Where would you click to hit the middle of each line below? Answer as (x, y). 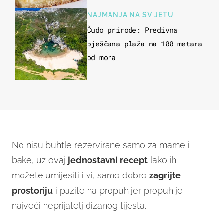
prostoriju (32, 191)
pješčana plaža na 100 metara (145, 44)
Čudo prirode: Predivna (132, 30)
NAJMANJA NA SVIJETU (130, 15)
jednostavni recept (108, 160)
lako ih (162, 160)
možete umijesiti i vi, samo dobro (80, 175)
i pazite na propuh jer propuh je (118, 191)
